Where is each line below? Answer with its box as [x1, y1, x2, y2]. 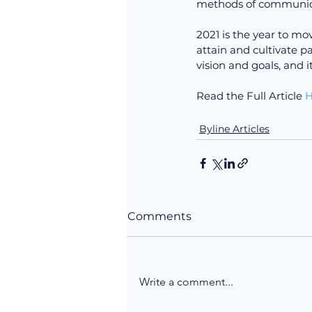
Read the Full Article [196, 89, 305, 103]
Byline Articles [199, 123, 270, 136]
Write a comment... [139, 275, 233, 289]
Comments [127, 210, 192, 224]
